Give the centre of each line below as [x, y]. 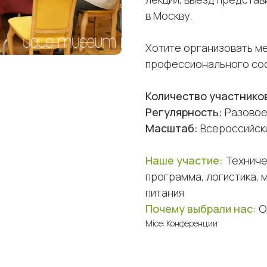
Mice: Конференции [181, 223]
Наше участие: [185, 160]
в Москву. [169, 15]
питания [165, 193]
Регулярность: [185, 112]
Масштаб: [173, 128]
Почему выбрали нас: [202, 209]
